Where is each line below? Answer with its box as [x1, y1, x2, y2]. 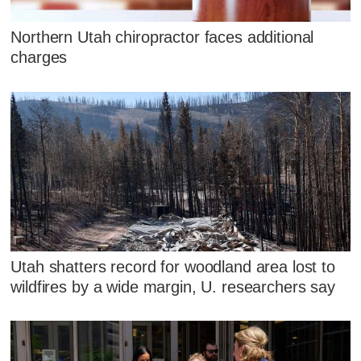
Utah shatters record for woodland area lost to [10, 257, 335, 276]
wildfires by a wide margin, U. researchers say [10, 277, 335, 296]
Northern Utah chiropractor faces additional [10, 28, 314, 47]
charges [10, 48, 68, 67]
